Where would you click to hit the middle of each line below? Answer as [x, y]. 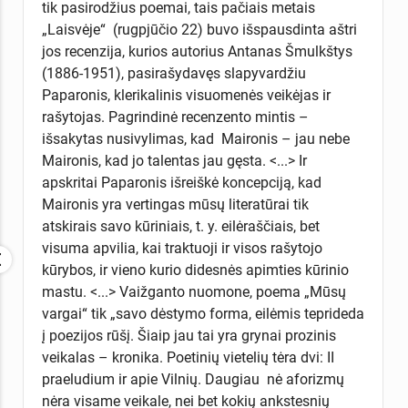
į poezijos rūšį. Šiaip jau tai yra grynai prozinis [189, 335]
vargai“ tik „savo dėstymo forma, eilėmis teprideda [203, 313]
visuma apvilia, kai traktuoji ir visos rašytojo [182, 248]
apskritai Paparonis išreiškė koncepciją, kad [181, 182]
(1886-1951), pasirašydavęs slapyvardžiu [173, 73]
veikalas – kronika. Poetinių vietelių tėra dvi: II [188, 357]
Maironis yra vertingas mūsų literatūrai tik [175, 204]
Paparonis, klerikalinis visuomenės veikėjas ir [186, 95]
